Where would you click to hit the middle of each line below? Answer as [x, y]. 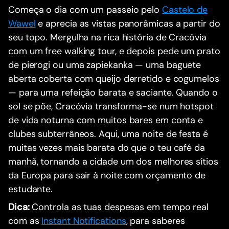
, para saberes [156, 221]
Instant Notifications [84, 221]
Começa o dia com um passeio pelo [85, 9]
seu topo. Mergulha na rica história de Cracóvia [107, 37]
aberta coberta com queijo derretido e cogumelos [114, 78]
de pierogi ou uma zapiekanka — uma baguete [105, 65]
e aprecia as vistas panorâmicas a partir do [128, 23]
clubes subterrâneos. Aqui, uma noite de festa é [108, 134]
